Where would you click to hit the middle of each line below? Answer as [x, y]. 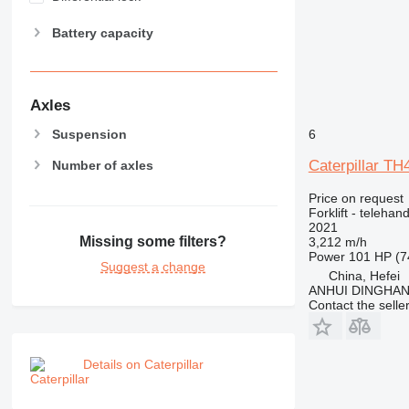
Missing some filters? [153, 241]
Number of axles [102, 166]
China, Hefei [364, 276]
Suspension [89, 134]
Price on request [356, 198]
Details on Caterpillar [143, 364]
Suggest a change [153, 266]
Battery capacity [102, 32]
